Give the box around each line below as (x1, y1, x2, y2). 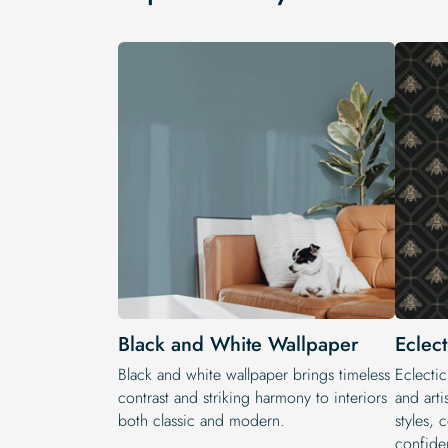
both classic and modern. (118, 409, 285, 433)
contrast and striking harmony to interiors (118, 386, 387, 410)
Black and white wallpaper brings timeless (118, 363, 390, 387)
